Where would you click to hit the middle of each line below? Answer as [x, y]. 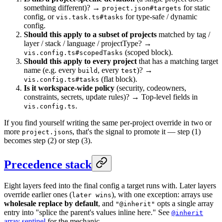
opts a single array [184, 203]
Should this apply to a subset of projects [90, 35]
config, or [40, 17]
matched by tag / [183, 35]
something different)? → [63, 8]
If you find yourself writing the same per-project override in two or [108, 123]
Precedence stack [48, 165]
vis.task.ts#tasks [90, 17]
